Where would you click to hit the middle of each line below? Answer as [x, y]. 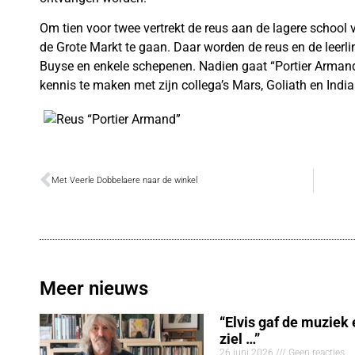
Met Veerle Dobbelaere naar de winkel [124, 180]
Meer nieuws [94, 288]
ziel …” [240, 338]
